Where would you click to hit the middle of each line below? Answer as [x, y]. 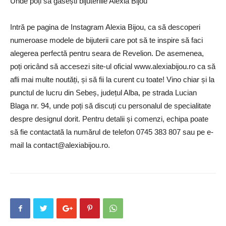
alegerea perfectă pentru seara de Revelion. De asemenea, [107, 53]
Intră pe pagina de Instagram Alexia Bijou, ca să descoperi [105, 27]
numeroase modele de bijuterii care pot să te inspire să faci [106, 40]
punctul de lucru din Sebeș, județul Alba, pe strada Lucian [103, 92]
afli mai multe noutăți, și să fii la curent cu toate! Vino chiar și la [112, 79]
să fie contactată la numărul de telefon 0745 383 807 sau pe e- [112, 132]
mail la [22, 145]
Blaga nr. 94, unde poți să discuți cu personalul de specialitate [110, 105]
